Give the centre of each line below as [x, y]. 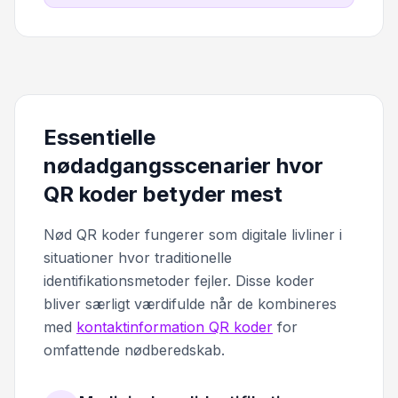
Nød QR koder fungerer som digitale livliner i [193, 234]
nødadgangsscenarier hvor [183, 165]
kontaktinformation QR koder [175, 326]
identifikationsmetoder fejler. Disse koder [179, 280]
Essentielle [99, 137]
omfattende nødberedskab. [134, 350]
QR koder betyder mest [163, 194]
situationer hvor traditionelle [138, 257]
